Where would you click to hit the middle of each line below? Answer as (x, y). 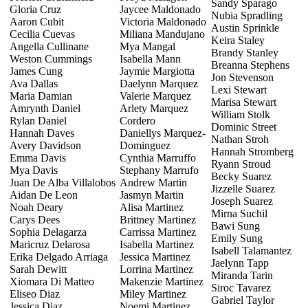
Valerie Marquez (155, 96)
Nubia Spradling (247, 15)
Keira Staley (238, 40)
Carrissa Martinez (158, 232)
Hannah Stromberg (252, 151)
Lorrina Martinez (156, 269)
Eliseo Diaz (35, 294)
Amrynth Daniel (45, 108)
